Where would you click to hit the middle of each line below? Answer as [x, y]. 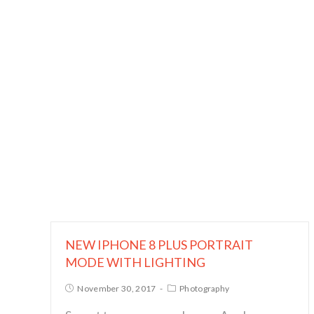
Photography [205, 288]
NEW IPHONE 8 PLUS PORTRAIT [159, 245]
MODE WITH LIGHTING [135, 262]
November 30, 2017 [117, 288]
